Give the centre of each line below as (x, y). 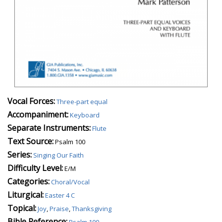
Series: (20, 154)
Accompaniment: (38, 114)
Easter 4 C (60, 195)
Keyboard (85, 115)
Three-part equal (82, 101)
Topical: (22, 208)
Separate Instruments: (49, 128)
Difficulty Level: (35, 168)
